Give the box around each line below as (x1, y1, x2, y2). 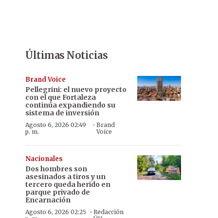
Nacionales (25, 155, 63, 163)
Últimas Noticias (25, 49, 108, 61)
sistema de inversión (25, 109, 99, 117)
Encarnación (25, 196, 71, 204)
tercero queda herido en (25, 180, 110, 189)
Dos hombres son (25, 164, 87, 173)
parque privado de (25, 188, 90, 197)
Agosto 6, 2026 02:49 (25, 121, 86, 128)
